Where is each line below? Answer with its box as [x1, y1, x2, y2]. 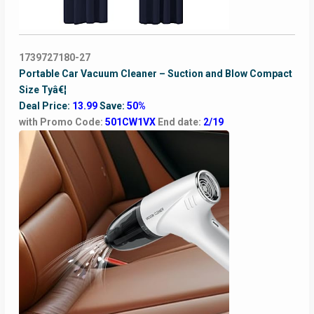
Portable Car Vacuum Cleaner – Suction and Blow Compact [18, 68, 292, 80]
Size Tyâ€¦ [18, 84, 67, 96]
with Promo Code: [18, 116, 105, 128]
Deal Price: [18, 100, 72, 112]
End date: [157, 116, 203, 128]
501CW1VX [104, 116, 158, 128]
